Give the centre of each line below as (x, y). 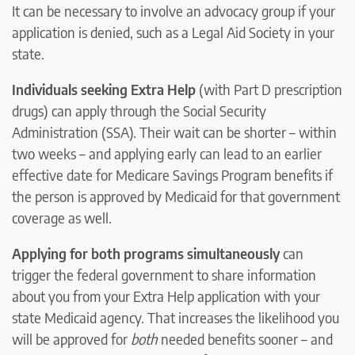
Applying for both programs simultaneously (147, 254)
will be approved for (71, 339)
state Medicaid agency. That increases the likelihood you (176, 318)
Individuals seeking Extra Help (104, 90)
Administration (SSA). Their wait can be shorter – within (174, 132)
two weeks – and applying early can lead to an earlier (167, 154)
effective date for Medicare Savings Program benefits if (172, 175)
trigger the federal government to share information (164, 275)
